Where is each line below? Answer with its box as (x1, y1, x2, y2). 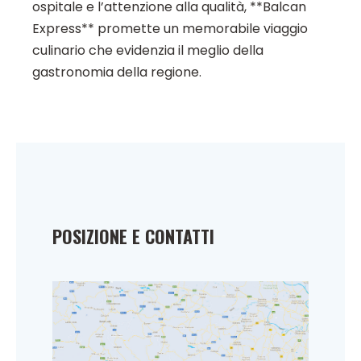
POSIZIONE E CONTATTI (52, 223, 214, 250)
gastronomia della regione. (32, 63, 201, 82)
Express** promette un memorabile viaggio (32, 19, 308, 39)
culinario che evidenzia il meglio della (32, 41, 263, 60)
